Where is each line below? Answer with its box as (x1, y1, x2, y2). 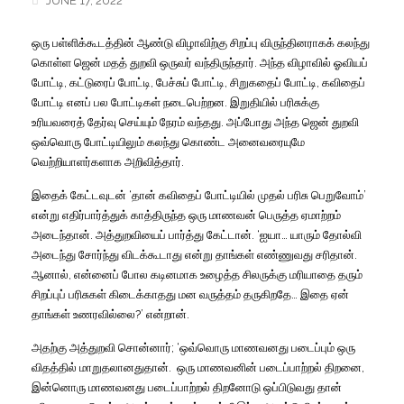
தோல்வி (323, 227, 362, 242)
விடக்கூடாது (122, 247, 182, 262)
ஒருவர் (160, 55, 192, 69)
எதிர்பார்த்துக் (62, 207, 128, 222)
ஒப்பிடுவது (263, 380, 315, 394)
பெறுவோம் (311, 188, 363, 202)
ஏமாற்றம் (301, 207, 341, 222)
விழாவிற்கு (176, 35, 227, 50)
